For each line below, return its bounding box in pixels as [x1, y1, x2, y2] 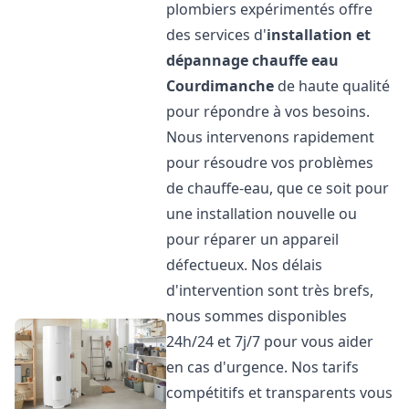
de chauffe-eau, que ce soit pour [166, 178, 390, 198]
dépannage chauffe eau [166, 50, 340, 70]
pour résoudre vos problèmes [166, 152, 374, 173]
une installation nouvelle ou [166, 204, 358, 224]
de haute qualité [274, 76, 391, 96]
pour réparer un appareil [166, 229, 340, 249]
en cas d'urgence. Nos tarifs [166, 357, 360, 377]
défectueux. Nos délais [166, 255, 323, 275]
